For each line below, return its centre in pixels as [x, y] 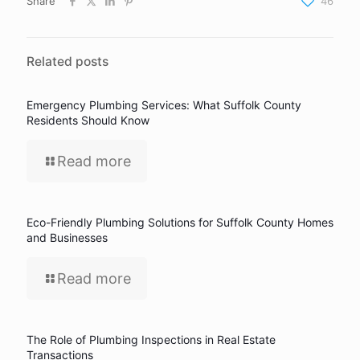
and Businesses [67, 237]
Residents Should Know [88, 120]
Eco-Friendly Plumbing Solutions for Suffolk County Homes [180, 222]
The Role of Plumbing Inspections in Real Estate [151, 340]
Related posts [67, 61]
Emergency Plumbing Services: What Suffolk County [164, 105]
